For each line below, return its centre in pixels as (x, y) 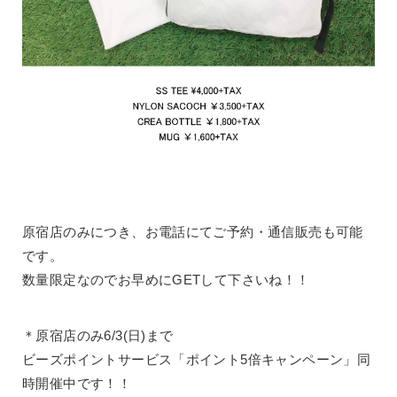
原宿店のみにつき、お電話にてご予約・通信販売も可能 (193, 232)
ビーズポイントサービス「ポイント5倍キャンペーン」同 (197, 360)
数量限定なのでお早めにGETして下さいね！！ (166, 280)
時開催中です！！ (77, 384)
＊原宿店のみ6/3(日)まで (98, 336)
